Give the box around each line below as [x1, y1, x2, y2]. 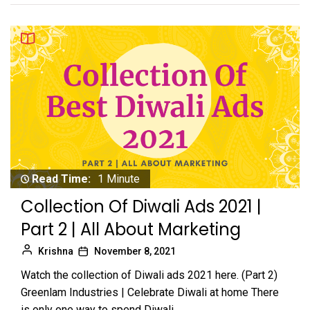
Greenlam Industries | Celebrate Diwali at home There [21, 285, 279, 299]
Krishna [38, 245, 73, 257]
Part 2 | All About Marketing [21, 217, 241, 241]
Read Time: [32, 172, 91, 185]
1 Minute [98, 172, 140, 185]
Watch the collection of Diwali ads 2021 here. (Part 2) [21, 268, 277, 282]
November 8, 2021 [94, 245, 176, 257]
